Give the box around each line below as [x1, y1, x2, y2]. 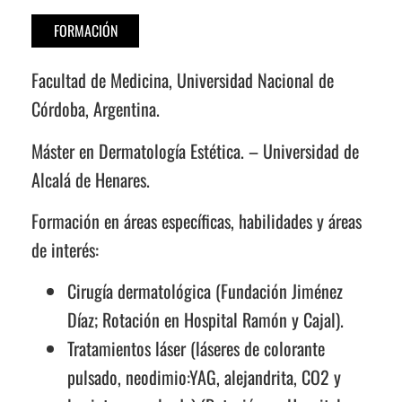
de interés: [31, 235, 99, 263]
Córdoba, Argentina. [31, 95, 160, 123]
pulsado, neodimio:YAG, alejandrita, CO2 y [67, 363, 341, 391]
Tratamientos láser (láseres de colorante [67, 335, 325, 363]
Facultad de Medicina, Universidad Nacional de [31, 66, 334, 94]
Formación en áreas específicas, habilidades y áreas [31, 206, 362, 234]
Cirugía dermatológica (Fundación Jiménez [67, 277, 343, 305]
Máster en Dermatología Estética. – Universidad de [31, 136, 359, 164]
